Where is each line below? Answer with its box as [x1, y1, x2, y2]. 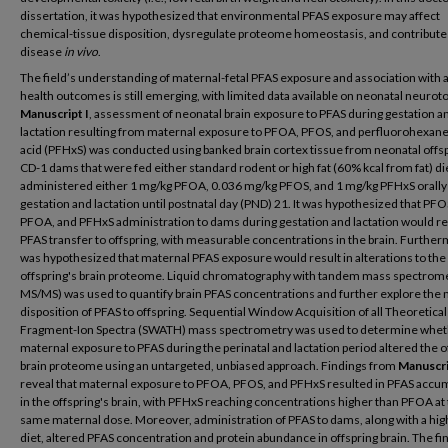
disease [20, 44, 64, 59]
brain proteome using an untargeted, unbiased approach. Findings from [20, 358, 398, 373]
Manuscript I [20, 106, 89, 121]
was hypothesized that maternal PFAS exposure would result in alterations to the [20, 250, 446, 265]
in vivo [64, 44, 98, 59]
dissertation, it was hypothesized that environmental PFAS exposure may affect [20, 8, 440, 23]
